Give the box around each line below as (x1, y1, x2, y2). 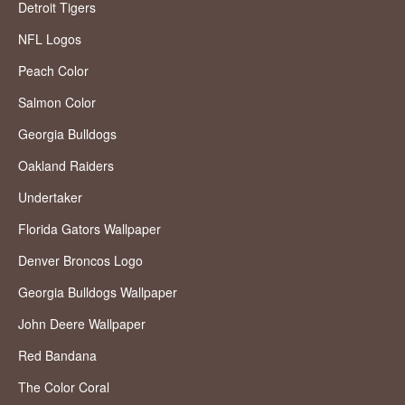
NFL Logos (18, 30, 81, 49)
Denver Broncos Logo (18, 251, 143, 270)
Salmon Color (18, 93, 96, 112)
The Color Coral (18, 378, 109, 397)
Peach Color (18, 61, 89, 80)
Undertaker (18, 188, 82, 207)
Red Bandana (18, 346, 97, 365)
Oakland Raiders (18, 156, 114, 175)
